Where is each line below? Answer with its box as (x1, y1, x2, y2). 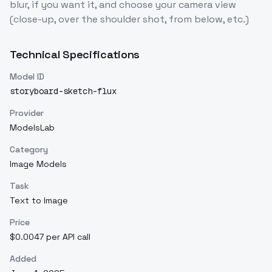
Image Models (10, 158, 67, 170)
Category (10, 144, 48, 155)
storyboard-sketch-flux (10, 86, 117, 97)
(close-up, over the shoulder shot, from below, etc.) (10, 13, 249, 26)
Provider (10, 107, 44, 119)
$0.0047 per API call (10, 231, 90, 243)
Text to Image (10, 195, 68, 206)
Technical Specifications (10, 47, 140, 62)
